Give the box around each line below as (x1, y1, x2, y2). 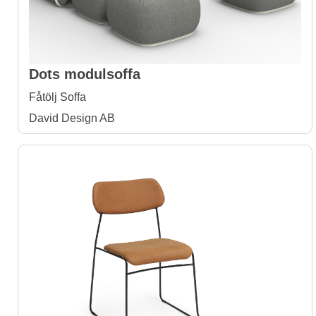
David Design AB (29, 112, 115, 124)
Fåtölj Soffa (29, 91, 86, 103)
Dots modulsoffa (29, 66, 140, 82)
